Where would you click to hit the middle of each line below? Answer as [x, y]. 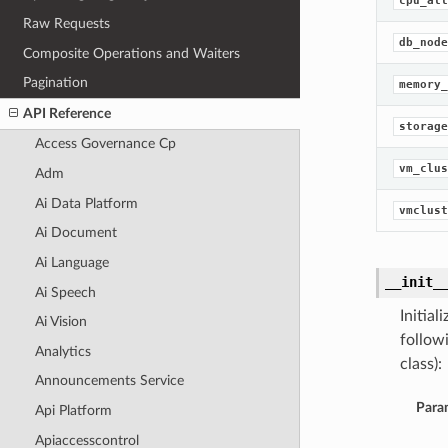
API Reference [67, 113]
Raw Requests [67, 23]
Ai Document [75, 233]
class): [420, 364]
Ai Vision [60, 322]
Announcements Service [109, 381]
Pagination [56, 83]
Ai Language [71, 262]
